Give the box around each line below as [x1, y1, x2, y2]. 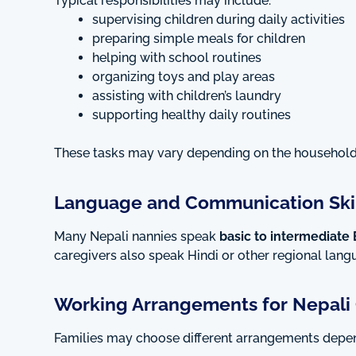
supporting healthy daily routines [92, 107, 291, 123]
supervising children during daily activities [92, 12, 345, 28]
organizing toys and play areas [92, 69, 275, 85]
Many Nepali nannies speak [54, 228, 219, 244]
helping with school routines [92, 50, 261, 66]
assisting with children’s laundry [92, 88, 281, 104]
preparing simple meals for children [92, 31, 305, 47]
